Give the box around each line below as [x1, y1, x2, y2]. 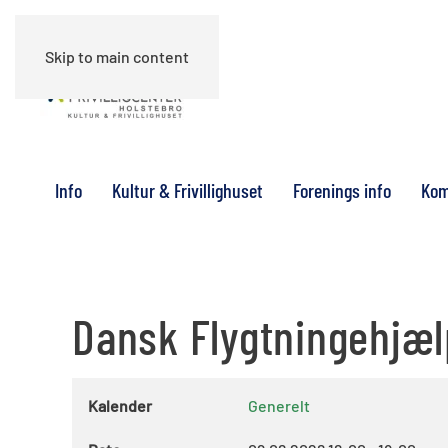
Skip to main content [45, 47, 189, 66]
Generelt [248, 396, 310, 415]
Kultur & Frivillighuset [112, 178, 263, 202]
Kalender [88, 396, 152, 415]
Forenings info [293, 178, 391, 202]
